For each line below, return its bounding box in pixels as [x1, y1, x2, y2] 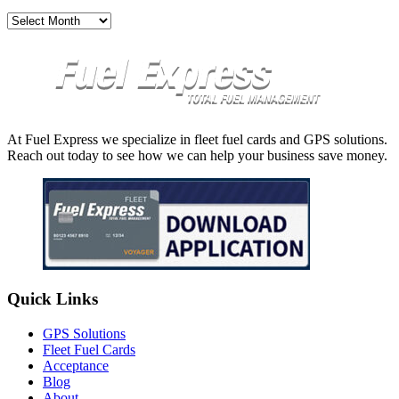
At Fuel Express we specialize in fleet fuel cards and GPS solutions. [7, 131, 387, 147]
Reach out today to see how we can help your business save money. [7, 147, 387, 163]
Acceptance [43, 357, 109, 373]
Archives [6, 11, 57, 27]
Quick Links [7, 289, 98, 309]
